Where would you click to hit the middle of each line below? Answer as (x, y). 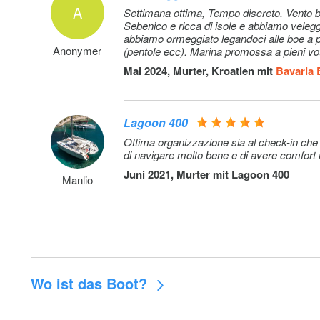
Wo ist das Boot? (91, 283)
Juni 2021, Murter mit (178, 174)
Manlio (77, 180)
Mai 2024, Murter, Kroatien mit (200, 71)
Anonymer (77, 50)
